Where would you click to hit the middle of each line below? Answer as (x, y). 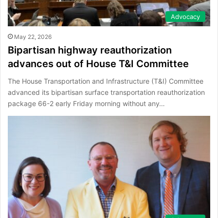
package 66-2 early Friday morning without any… (86, 103)
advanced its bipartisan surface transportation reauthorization (106, 92)
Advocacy (185, 17)
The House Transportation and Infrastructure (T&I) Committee (106, 81)
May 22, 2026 (33, 37)
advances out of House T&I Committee (98, 64)
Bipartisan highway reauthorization (90, 50)
